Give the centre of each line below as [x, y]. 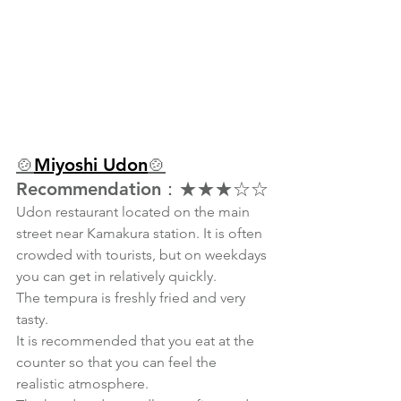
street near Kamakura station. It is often [141, 234]
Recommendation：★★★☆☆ [142, 189]
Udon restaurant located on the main [135, 212]
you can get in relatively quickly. [116, 277]
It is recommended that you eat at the [137, 341]
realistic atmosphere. [82, 384]
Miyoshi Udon [91, 165]
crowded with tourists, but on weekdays [143, 255]
